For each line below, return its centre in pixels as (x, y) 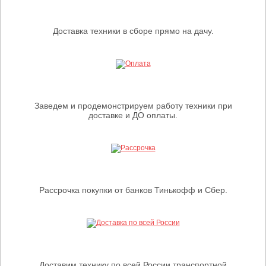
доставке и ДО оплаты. (133, 115)
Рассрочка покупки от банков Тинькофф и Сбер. (133, 190)
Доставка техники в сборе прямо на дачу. (133, 31)
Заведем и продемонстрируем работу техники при (133, 105)
